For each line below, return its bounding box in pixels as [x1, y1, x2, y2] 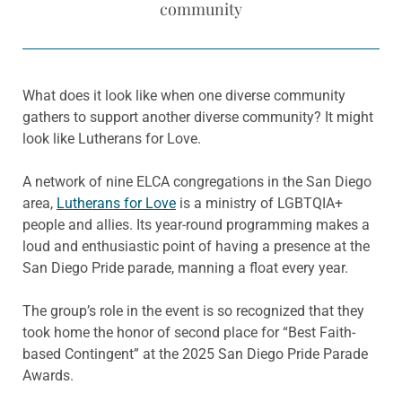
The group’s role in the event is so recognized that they [22, 302, 364, 320]
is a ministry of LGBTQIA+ [176, 195, 343, 213]
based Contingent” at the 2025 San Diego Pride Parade [22, 345, 368, 363]
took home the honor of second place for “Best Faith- [22, 324, 355, 342]
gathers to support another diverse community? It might [22, 109, 373, 127]
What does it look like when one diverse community [22, 87, 345, 105]
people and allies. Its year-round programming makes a [22, 216, 370, 234]
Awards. [22, 367, 74, 385]
